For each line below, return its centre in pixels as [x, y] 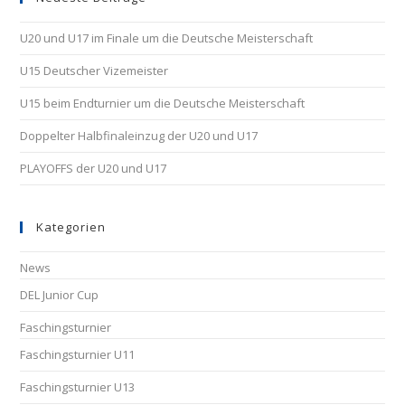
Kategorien [71, 227]
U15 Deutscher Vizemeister [94, 71]
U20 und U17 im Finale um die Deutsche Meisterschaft [167, 38]
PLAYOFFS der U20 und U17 [94, 168]
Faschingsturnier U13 [78, 387]
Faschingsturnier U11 [78, 354]
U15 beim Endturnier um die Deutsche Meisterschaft [163, 103]
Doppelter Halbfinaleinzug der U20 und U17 [139, 136]
